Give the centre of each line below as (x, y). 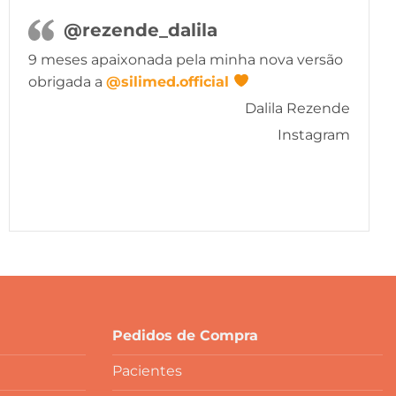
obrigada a (68, 81)
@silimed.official (170, 81)
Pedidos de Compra (185, 335)
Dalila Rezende (297, 108)
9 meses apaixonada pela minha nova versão (186, 59)
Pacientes (147, 370)
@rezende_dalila (141, 30)
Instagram (313, 134)
